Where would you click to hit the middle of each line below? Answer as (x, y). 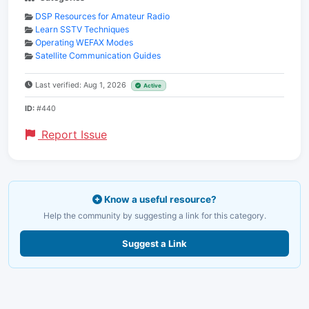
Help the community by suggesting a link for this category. (154, 216)
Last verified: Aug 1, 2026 (82, 85)
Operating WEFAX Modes (84, 42)
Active (153, 86)
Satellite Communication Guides (98, 56)
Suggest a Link (154, 243)
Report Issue (72, 134)
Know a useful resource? (159, 199)
